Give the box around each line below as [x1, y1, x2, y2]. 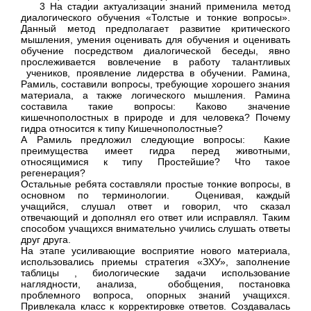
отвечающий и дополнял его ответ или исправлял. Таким [21, 212, 290, 224]
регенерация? [21, 167, 85, 179]
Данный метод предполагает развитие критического [21, 23, 290, 35]
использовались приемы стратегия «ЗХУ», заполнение [21, 256, 290, 268]
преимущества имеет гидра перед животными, [21, 145, 290, 157]
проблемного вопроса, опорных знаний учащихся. [21, 289, 290, 301]
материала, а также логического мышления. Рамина [21, 90, 290, 101]
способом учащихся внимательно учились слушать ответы [21, 223, 290, 235]
